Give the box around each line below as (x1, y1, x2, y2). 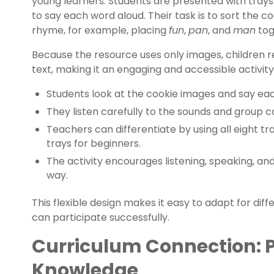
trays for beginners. (46, 136, 141, 151)
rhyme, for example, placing (32, 23, 169, 38)
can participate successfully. (32, 210, 169, 225)
